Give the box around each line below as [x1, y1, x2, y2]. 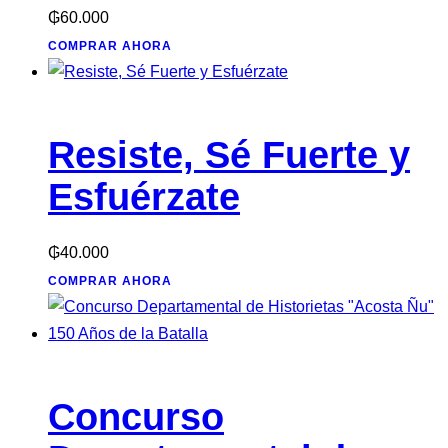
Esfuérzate [48, 175, 240, 218]
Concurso [48, 396, 224, 439]
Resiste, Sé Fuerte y [48, 133, 410, 176]
